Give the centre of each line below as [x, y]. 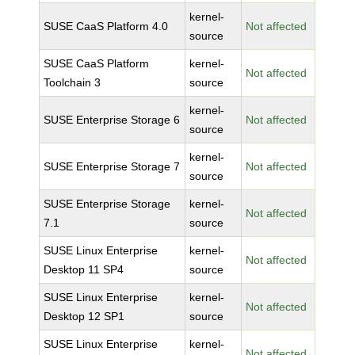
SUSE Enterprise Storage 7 [112, 166]
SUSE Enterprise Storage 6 [112, 120]
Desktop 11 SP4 [84, 269]
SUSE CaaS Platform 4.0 [106, 26]
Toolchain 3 [73, 82]
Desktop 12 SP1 [84, 316]
